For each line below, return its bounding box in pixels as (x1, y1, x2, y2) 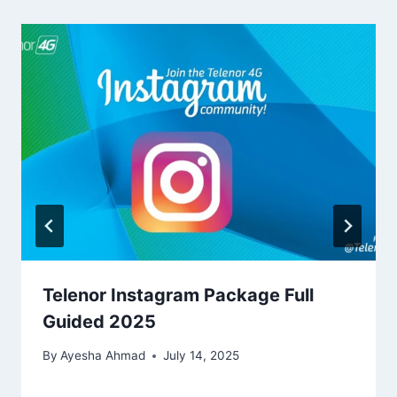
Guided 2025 (43, 310, 156, 332)
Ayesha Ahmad (60, 348, 146, 363)
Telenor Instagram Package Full (43, 284, 314, 306)
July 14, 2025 (163, 348, 240, 363)
